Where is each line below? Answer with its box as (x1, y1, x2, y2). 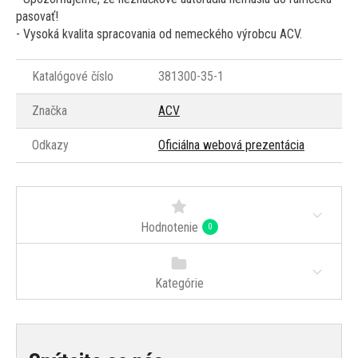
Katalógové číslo (32, 69, 113, 85)
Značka (32, 103, 67, 119)
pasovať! (16, 9, 58, 25)
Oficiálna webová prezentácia (158, 137, 304, 153)
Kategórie (154, 276, 204, 292)
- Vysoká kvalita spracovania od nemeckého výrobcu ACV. (16, 26, 302, 42)
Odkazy (32, 137, 69, 153)
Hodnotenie (140, 220, 198, 236)
